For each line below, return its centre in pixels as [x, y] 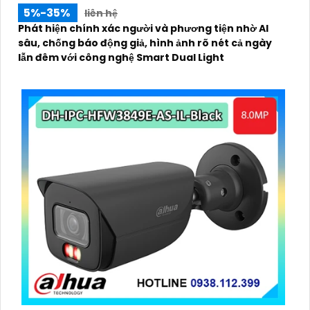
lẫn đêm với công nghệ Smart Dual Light [121, 57]
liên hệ [101, 13]
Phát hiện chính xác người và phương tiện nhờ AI [143, 28]
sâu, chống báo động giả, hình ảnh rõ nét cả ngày [145, 43]
